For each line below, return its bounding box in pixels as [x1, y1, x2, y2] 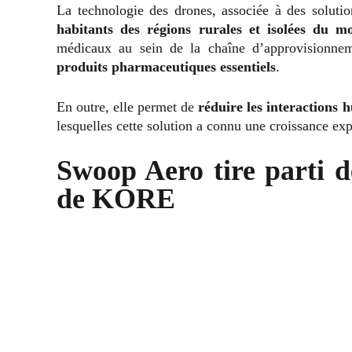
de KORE [57, 183, 175, 215]
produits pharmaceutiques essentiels [57, 59, 276, 75]
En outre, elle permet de [57, 99, 195, 115]
